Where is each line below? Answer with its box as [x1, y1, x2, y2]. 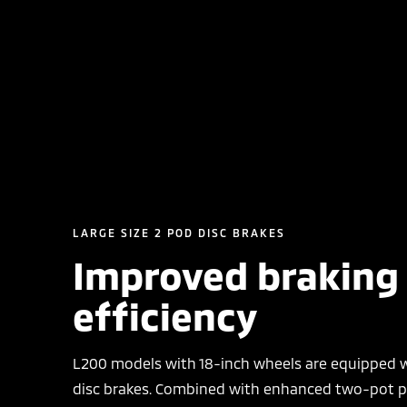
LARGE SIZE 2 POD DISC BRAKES [73, 226, 285, 239]
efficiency [73, 293, 257, 338]
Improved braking [73, 252, 399, 297]
